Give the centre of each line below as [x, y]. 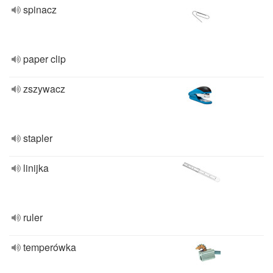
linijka [36, 168]
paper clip [44, 59]
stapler [38, 138]
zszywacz [44, 89]
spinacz [40, 9]
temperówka [50, 247]
